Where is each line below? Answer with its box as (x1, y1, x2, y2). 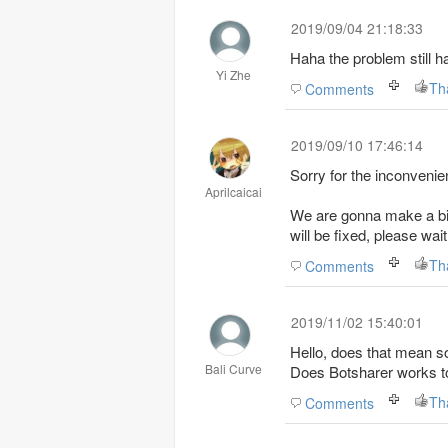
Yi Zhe (215, 66, 251, 83)
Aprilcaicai (204, 183, 262, 200)
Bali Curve (204, 360, 262, 377)
